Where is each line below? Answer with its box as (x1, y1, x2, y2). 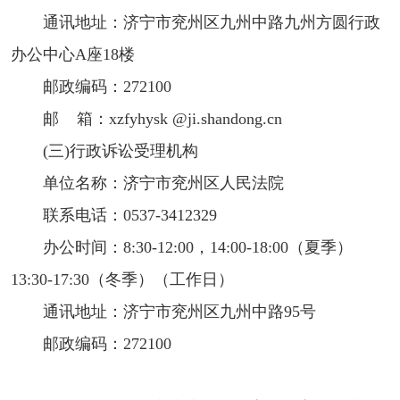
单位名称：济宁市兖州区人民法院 (43, 173, 284, 192)
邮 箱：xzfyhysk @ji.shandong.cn (43, 109, 282, 128)
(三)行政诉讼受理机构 (43, 141, 198, 160)
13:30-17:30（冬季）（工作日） (11, 270, 234, 288)
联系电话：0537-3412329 (43, 205, 217, 224)
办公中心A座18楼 (11, 45, 135, 63)
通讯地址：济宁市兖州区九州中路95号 (43, 302, 316, 321)
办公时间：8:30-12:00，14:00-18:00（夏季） (43, 237, 353, 256)
